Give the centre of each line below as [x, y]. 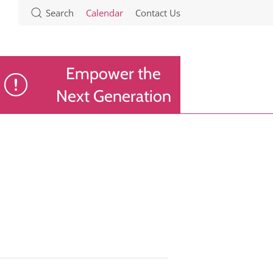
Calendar [105, 12]
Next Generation [113, 96]
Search [60, 12]
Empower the [113, 73]
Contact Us [158, 12]
